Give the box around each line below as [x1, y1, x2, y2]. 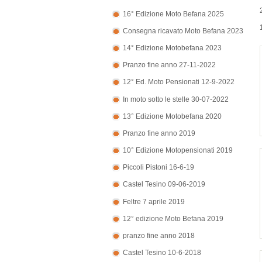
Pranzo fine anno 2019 [123, 129, 195, 137]
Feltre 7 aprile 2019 [123, 197, 185, 206]
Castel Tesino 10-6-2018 [123, 249, 201, 257]
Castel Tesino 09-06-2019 [123, 180, 205, 189]
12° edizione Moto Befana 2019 [123, 214, 223, 223]
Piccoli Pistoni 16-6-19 [123, 163, 194, 172]
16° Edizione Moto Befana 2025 [123, 9, 224, 18]
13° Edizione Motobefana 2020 [123, 112, 222, 120]
